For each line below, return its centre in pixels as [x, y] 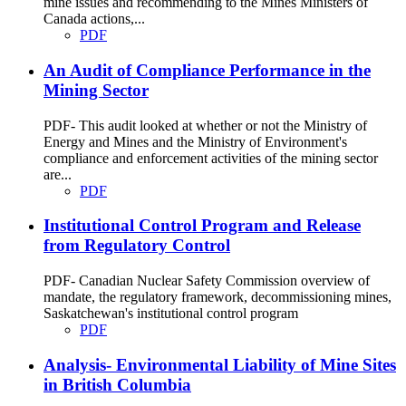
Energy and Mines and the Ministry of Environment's [195, 141]
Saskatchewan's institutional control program [171, 314]
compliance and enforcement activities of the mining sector [211, 158]
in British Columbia [117, 384]
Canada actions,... [94, 19]
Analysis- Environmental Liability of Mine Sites [220, 364]
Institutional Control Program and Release [202, 226]
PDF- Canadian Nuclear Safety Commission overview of [207, 281]
